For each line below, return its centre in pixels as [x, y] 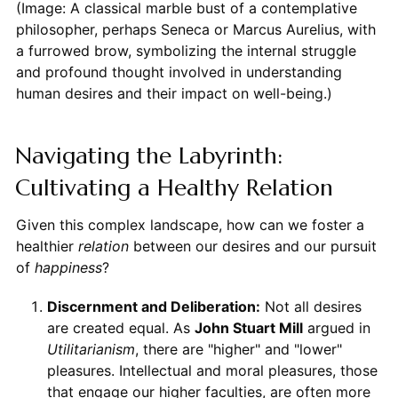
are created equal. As [120, 328]
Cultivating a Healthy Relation [174, 188]
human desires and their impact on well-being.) [174, 94]
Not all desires [310, 307]
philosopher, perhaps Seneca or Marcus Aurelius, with [195, 30]
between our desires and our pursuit [252, 247]
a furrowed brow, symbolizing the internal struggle [186, 51]
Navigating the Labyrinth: [148, 156]
